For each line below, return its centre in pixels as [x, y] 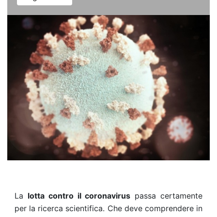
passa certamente [167, 196]
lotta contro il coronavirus [79, 196]
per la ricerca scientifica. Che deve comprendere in [108, 208]
